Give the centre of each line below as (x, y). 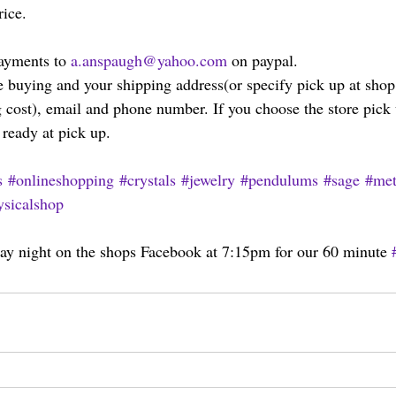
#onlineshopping (61, 180)
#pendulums (279, 180)
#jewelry (208, 180)
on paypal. (263, 61)
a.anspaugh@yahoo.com (149, 61)
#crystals (148, 180)
